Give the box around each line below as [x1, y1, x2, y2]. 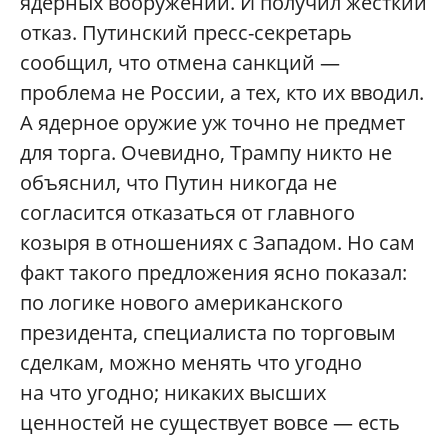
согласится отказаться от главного [20, 198, 355, 226]
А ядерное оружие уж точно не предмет [20, 108, 405, 136]
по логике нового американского [20, 288, 343, 316]
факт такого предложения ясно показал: [20, 258, 407, 286]
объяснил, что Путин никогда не [20, 168, 337, 196]
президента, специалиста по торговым [20, 318, 396, 346]
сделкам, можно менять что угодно [20, 348, 362, 376]
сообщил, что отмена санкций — [20, 48, 340, 76]
